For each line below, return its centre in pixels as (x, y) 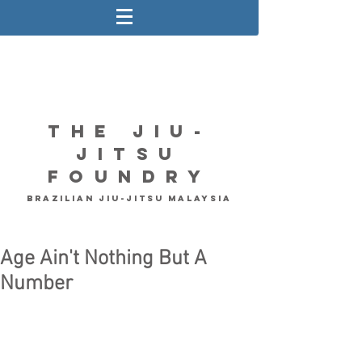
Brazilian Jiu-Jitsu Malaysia (129, 198)
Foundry (129, 177)
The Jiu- (129, 131)
